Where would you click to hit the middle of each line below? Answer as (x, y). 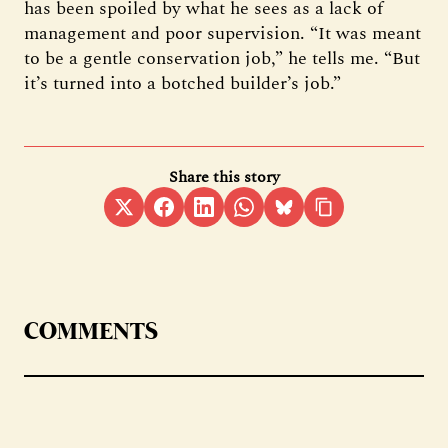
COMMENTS (91, 332)
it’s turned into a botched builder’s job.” (182, 83)
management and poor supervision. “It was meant (222, 33)
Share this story (224, 176)
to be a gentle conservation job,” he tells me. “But (222, 58)
